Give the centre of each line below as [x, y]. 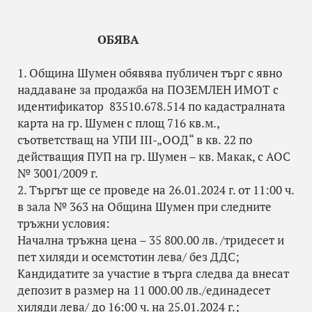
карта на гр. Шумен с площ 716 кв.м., [118, 123]
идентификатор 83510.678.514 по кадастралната [151, 106]
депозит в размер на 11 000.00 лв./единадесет [144, 290]
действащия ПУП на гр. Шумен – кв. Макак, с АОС [154, 156]
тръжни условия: [64, 223]
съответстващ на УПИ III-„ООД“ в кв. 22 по [135, 140]
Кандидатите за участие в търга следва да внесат [153, 273]
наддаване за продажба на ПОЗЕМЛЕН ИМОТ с [148, 89]
